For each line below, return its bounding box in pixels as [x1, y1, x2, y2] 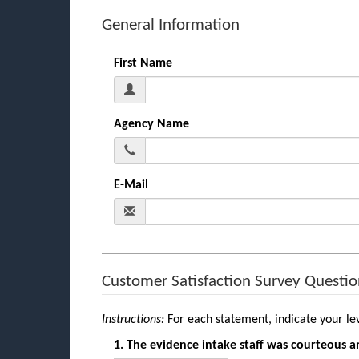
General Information [102, 16, 240, 34]
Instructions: [102, 313, 167, 326]
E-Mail [114, 178, 148, 192]
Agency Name [114, 117, 189, 131]
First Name [114, 56, 172, 70]
